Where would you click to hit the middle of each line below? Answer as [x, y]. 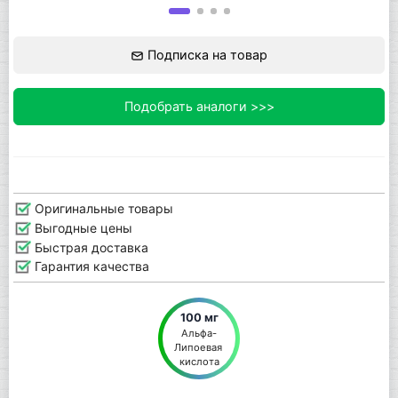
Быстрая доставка [89, 247]
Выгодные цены [81, 227]
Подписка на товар [205, 55]
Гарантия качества [90, 267]
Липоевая [198, 347]
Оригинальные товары [102, 209]
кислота [199, 361]
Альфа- [199, 333]
